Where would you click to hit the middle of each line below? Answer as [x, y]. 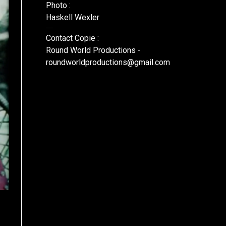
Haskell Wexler [73, 17]
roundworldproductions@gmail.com [108, 62]
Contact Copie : [72, 38]
